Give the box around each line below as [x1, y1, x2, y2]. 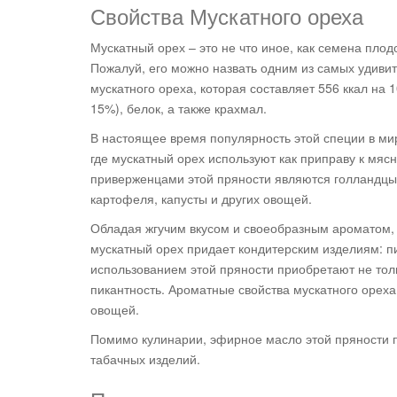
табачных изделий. [90, 350, 200, 369]
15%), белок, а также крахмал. [90, 99, 267, 118]
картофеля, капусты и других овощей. [90, 190, 312, 208]
